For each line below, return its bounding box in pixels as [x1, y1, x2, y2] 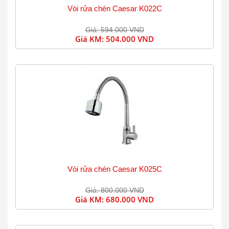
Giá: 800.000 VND [85, 186, 144, 194]
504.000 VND [106, 34, 154, 44]
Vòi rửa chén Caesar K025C [67, 165, 162, 173]
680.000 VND [106, 194, 154, 204]
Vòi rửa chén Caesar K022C [67, 4, 162, 13]
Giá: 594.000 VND [85, 26, 144, 34]
